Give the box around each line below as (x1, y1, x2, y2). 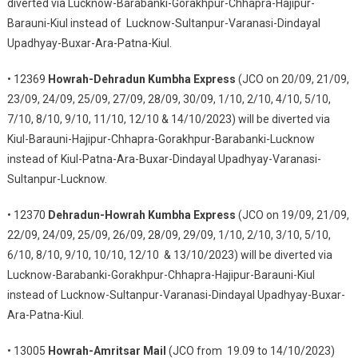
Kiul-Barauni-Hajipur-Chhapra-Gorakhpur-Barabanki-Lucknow (6, 133, 315, 145)
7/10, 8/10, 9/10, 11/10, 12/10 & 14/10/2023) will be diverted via (6, 113, 330, 125)
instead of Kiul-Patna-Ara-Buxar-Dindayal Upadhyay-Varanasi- (6, 153, 321, 165)
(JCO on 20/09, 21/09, (235, 73, 349, 86)
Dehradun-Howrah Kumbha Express (47, 209, 236, 221)
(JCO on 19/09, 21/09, (235, 209, 349, 221)
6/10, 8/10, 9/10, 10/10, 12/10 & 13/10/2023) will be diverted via (6, 249, 332, 261)
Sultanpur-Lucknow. (6, 173, 107, 185)
